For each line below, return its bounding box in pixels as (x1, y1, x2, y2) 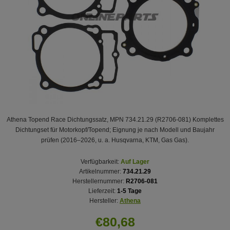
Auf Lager (121, 158, 149, 165)
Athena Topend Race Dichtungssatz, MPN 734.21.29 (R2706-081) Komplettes (6, 116, 224, 123)
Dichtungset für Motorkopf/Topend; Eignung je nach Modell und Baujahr (15, 126, 215, 133)
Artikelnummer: (79, 167, 121, 175)
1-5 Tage (117, 187, 142, 195)
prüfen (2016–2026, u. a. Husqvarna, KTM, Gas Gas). (41, 136, 189, 144)
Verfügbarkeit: (81, 158, 119, 165)
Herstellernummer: (72, 177, 124, 185)
